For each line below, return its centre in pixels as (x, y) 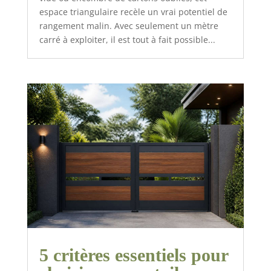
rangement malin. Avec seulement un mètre (129, 25)
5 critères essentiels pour (133, 255)
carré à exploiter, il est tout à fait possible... (127, 39)
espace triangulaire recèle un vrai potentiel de (133, 11)
